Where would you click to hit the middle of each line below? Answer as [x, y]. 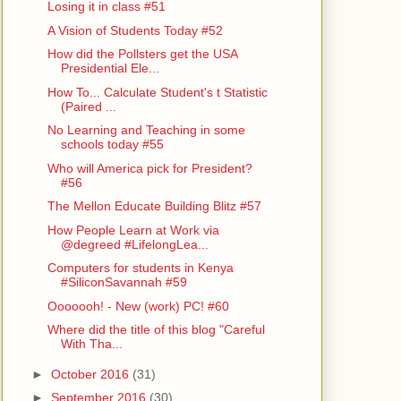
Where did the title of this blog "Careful [156, 330]
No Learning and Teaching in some [146, 130]
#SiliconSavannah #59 [124, 282]
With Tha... [91, 344]
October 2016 [91, 374]
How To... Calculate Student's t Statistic [157, 92]
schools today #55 [112, 145]
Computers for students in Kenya [140, 268]
